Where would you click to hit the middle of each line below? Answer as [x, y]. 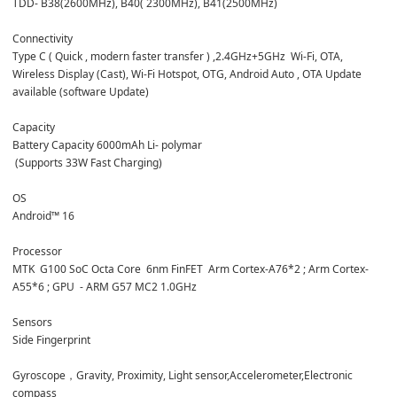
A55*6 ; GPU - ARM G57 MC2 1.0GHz [105, 286]
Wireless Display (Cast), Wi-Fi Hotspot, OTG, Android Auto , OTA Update [188, 74]
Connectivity [44, 38]
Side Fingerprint [51, 339]
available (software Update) [81, 91]
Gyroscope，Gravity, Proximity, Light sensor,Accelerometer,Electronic [184, 375]
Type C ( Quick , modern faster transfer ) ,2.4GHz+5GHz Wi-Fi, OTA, [179, 56]
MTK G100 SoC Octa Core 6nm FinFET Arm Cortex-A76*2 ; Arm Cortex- [191, 269]
